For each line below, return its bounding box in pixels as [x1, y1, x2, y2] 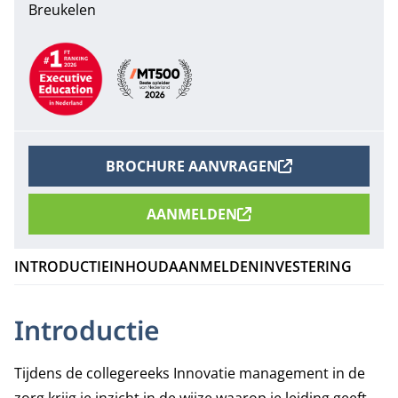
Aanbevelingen [28, 42, 126, 61]
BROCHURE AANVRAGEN [106, 156, 278, 176]
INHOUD [109, 257, 169, 276]
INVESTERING [259, 257, 352, 276]
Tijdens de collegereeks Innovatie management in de [14, 363, 365, 383]
